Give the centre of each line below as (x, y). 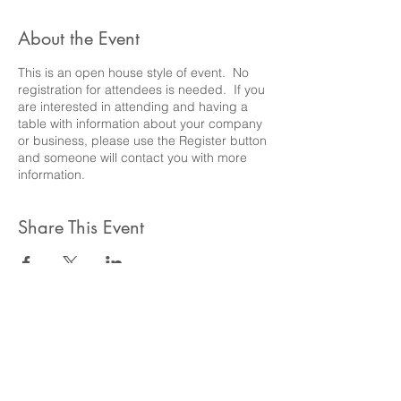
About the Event (79, 38)
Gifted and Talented (145, 382)
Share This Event (81, 227)
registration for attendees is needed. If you (141, 90)
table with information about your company (140, 124)
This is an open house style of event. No (133, 73)
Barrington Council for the (145, 351)
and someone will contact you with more (132, 158)
